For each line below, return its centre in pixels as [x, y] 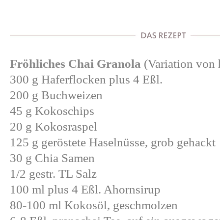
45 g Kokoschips [52, 111]
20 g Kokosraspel [54, 126]
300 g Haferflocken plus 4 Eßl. [86, 79]
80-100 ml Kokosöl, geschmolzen [94, 205]
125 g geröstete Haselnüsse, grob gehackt [113, 142]
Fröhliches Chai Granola [75, 64]
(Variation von [179, 64]
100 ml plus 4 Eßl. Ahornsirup [85, 189]
